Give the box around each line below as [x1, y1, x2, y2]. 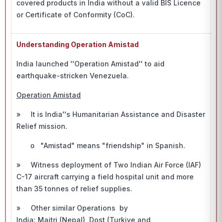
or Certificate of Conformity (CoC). [16, 10, 135, 19]
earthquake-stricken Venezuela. [16, 71, 131, 80]
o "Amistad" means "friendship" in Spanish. [16, 141, 185, 150]
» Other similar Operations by [16, 204, 128, 212]
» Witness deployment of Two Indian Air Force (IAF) [16, 161, 201, 169]
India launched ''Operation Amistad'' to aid [16, 59, 165, 68]
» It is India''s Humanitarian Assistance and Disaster [16, 110, 205, 118]
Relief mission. [16, 122, 67, 130]
